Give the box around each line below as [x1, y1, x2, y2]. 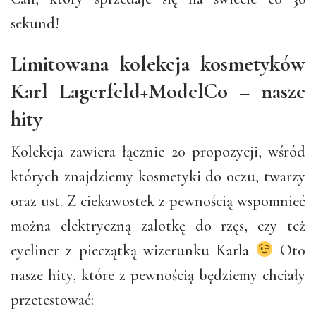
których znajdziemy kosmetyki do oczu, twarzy [11, 166, 305, 186]
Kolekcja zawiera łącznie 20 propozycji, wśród [11, 142, 305, 161]
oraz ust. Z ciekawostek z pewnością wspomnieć [11, 191, 305, 210]
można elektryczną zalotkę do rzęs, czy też [11, 216, 305, 235]
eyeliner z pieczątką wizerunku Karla [11, 241, 256, 260]
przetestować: [11, 290, 94, 309]
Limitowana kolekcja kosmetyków [11, 50, 305, 77]
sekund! [11, 13, 59, 32]
